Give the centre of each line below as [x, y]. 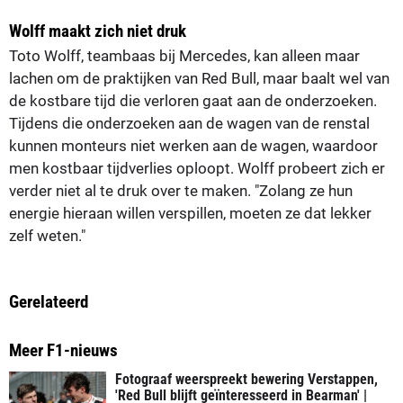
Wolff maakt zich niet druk [98, 31]
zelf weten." [47, 235]
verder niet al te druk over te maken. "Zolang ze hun [181, 190]
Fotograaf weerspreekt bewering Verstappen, [246, 379]
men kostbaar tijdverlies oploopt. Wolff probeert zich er [197, 168]
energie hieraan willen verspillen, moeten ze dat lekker [190, 213]
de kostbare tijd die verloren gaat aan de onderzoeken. [193, 100]
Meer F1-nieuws [63, 350]
